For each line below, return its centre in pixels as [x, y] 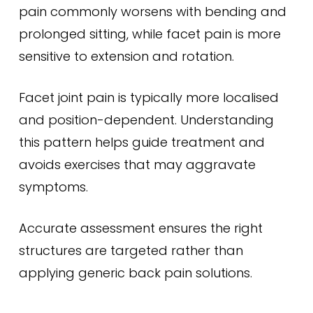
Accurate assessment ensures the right [140, 228]
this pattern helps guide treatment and [141, 142]
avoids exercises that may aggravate [137, 165]
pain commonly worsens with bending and [152, 12]
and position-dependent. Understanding [146, 120]
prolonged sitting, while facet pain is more [150, 34]
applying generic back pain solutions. [135, 273]
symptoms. [53, 187]
